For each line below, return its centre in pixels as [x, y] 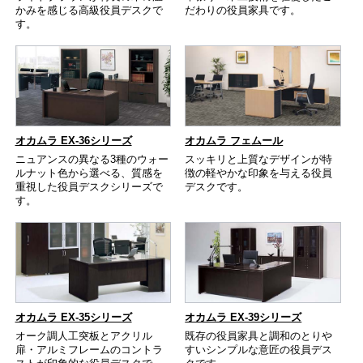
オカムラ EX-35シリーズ [73, 317]
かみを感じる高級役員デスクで [89, 10]
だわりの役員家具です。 [243, 10]
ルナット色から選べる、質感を [89, 173]
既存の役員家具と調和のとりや [259, 336]
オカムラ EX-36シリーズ [73, 140]
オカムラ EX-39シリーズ [243, 317]
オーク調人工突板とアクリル [83, 336]
